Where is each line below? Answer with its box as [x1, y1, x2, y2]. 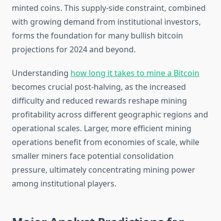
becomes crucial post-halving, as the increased [12, 81, 186, 93]
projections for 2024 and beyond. [12, 44, 136, 55]
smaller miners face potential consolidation [12, 150, 174, 162]
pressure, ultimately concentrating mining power [12, 164, 195, 176]
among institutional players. [12, 178, 116, 189]
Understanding [12, 68, 71, 79]
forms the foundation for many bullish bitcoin [12, 30, 183, 41]
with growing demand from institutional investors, [12, 16, 201, 28]
